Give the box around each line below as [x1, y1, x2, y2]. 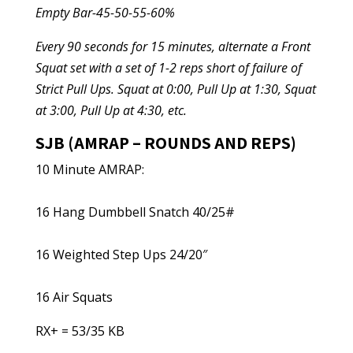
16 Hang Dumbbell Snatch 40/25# [35, 203, 235, 221]
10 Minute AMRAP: [35, 161, 144, 178]
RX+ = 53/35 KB [35, 322, 124, 340]
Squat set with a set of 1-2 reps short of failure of [35, 59, 302, 76]
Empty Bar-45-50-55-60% [35, 4, 175, 21]
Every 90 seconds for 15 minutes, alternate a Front [35, 38, 310, 55]
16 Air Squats [35, 288, 113, 306]
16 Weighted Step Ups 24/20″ [35, 246, 207, 263]
